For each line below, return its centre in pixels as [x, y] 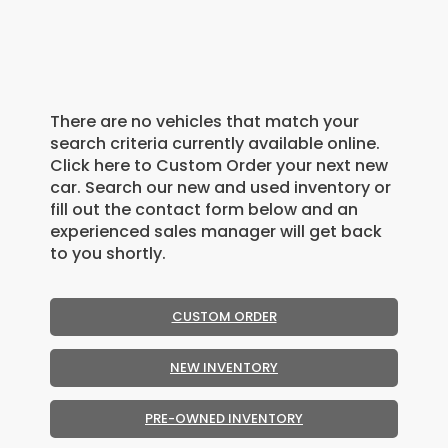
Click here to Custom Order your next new [219, 165]
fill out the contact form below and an [204, 209]
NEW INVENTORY [224, 367]
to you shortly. [108, 253]
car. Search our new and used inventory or [220, 187]
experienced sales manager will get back [216, 231]
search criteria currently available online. [215, 143]
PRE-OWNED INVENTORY [224, 418]
